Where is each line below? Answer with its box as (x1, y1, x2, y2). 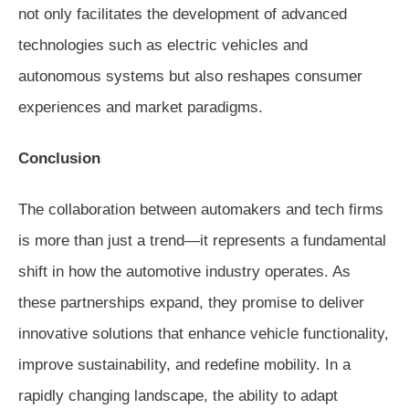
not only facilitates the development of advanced (18, 5, 347, 23)
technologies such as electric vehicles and (18, 36, 308, 54)
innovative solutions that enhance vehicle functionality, (18, 324, 389, 342)
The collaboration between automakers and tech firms (18, 200, 383, 218)
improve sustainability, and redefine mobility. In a (18, 355, 351, 373)
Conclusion (18, 149, 100, 167)
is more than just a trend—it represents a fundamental (18, 231, 386, 249)
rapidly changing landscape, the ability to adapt (18, 386, 338, 404)
